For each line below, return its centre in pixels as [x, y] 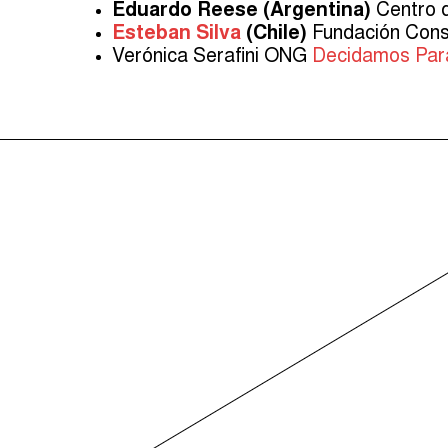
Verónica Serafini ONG [212, 58]
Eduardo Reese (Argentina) [241, 12]
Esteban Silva [176, 35]
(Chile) [274, 35]
